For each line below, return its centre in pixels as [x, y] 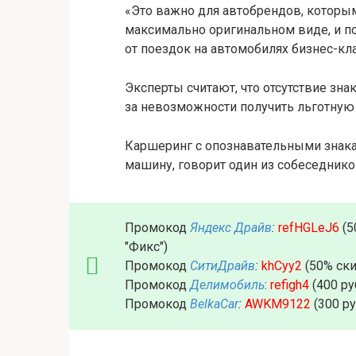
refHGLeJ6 [309, 227]
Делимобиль [227, 284]
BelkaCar [214, 304]
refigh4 [290, 284]
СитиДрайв [222, 265]
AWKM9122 [278, 304]
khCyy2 [282, 265]
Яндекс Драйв [231, 227]
